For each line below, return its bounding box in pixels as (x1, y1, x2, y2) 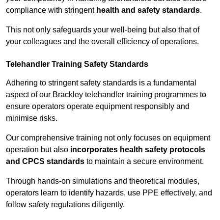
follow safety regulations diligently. (6, 200, 125, 209)
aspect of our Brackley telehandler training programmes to (6, 90, 206, 99)
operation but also (6, 145, 70, 154)
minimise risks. (6, 114, 57, 123)
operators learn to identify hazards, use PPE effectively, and (6, 189, 212, 197)
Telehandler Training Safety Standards (6, 60, 148, 69)
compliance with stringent (6, 6, 96, 15)
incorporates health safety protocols (70, 145, 205, 154)
